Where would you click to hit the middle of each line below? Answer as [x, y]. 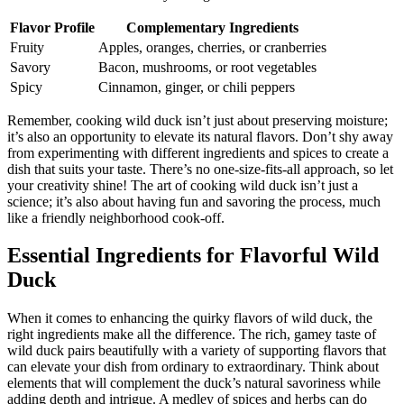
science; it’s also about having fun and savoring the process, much [194, 201]
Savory [30, 67]
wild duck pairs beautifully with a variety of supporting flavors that [197, 351]
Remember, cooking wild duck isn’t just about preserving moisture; [197, 120]
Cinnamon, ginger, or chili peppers [197, 87]
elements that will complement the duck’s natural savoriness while [194, 383]
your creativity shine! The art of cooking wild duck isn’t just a [183, 185]
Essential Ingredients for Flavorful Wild [193, 256]
